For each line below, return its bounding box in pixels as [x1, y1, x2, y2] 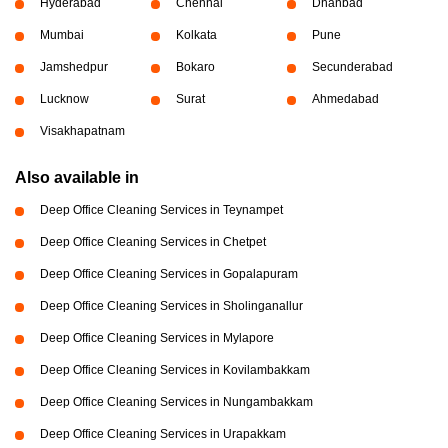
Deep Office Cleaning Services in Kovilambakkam [40, 363, 310, 378]
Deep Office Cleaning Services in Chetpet [40, 235, 266, 250]
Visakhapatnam [40, 124, 125, 139]
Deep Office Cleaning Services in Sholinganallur [40, 299, 303, 314]
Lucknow [40, 92, 89, 107]
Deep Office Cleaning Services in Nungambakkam [40, 395, 313, 410]
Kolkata [175, 28, 217, 43]
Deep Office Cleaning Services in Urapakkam [40, 427, 286, 442]
